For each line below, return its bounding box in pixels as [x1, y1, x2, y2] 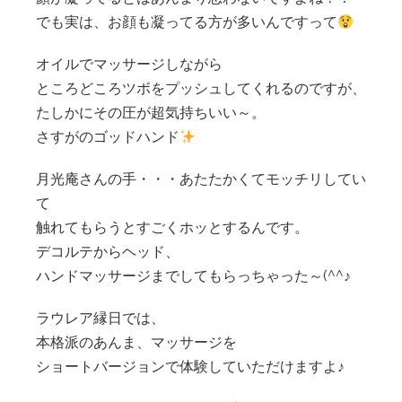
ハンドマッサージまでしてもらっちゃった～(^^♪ [36, 267, 351, 284]
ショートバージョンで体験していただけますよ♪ [36, 358, 345, 375]
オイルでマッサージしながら [36, 56, 223, 73]
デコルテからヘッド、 [36, 243, 179, 260]
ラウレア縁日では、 [36, 310, 165, 327]
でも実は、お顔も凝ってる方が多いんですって [36, 13, 337, 31]
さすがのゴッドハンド [36, 128, 179, 145]
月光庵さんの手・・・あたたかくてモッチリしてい [36, 170, 366, 188]
